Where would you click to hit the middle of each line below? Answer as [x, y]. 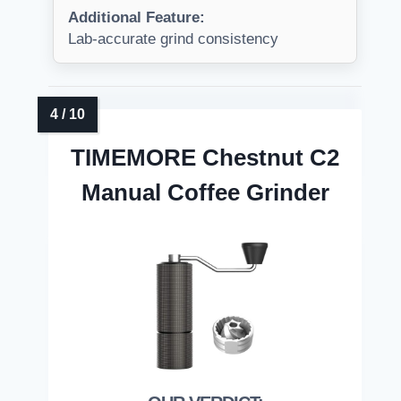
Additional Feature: [137, 18]
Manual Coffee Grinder [205, 193]
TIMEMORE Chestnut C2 [205, 158]
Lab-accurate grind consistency [173, 39]
